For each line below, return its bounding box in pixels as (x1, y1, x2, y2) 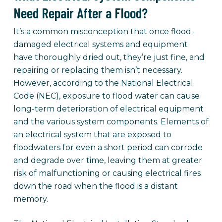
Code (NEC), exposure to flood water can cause (13, 91, 200, 101)
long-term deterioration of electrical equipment (13, 104, 204, 113)
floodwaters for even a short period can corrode (13, 143, 203, 152)
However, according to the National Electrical (13, 78, 193, 88)
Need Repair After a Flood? (13, 4, 148, 21)
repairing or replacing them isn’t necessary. (13, 65, 182, 75)
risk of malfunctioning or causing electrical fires (13, 168, 201, 178)
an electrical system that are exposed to (13, 130, 171, 139)
